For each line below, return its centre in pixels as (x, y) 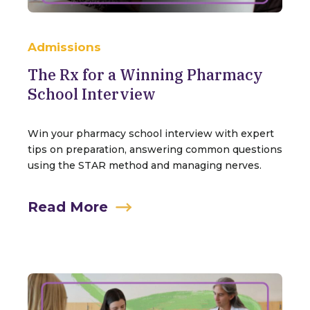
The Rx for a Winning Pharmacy (145, 74)
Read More (68, 207)
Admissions (64, 47)
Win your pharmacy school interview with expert (151, 133)
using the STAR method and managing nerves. (145, 165)
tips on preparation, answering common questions (155, 149)
